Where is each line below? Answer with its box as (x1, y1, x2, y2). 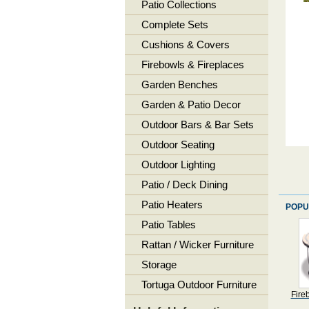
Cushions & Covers (141, 39, 230, 50)
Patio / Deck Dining (141, 179, 228, 190)
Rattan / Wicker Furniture (141, 239, 254, 250)
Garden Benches (141, 79, 218, 90)
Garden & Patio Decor (141, 99, 241, 110)
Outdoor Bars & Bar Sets (141, 119, 254, 130)
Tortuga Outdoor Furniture (141, 279, 257, 290)
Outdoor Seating (141, 139, 215, 150)
